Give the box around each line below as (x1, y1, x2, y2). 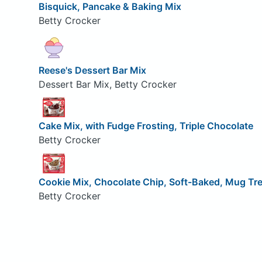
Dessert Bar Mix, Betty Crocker (38, 78, 177, 90)
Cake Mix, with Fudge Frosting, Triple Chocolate (38, 120, 253, 132)
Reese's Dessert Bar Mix (38, 64, 146, 76)
